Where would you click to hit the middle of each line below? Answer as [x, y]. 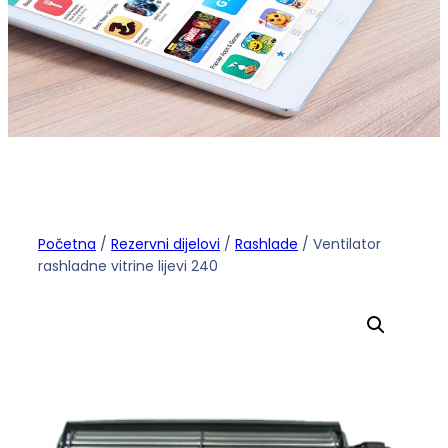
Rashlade [266, 243]
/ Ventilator [339, 243]
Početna [67, 243]
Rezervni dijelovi [165, 243]
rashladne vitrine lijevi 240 [128, 265]
